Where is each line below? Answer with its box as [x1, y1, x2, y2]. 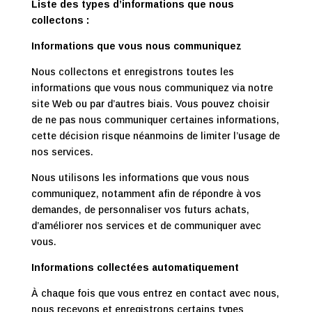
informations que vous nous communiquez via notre [31, 82, 273, 93]
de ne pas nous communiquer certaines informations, [31, 114, 279, 125]
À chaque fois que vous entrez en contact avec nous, [31, 288, 279, 299]
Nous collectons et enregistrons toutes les [31, 66, 234, 77]
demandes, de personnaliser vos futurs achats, [31, 204, 249, 215]
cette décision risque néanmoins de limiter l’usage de [31, 130, 280, 141]
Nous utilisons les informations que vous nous [31, 172, 249, 183]
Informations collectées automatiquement [31, 262, 239, 273]
